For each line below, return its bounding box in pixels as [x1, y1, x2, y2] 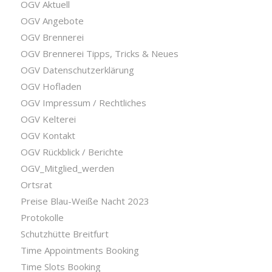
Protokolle [20, 211, 64, 224]
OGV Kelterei [20, 113, 76, 126]
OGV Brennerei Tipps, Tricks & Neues [20, 47, 178, 60]
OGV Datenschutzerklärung [20, 64, 134, 76]
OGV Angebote [20, 15, 84, 27]
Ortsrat [20, 178, 52, 191]
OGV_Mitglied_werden [20, 162, 114, 175]
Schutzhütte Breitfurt [20, 228, 109, 240]
